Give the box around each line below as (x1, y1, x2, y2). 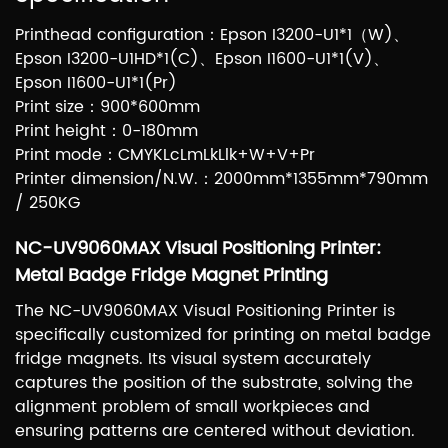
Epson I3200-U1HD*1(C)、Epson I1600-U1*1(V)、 (15, 46, 389, 73)
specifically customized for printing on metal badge (15, 322, 431, 349)
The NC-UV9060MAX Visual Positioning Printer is (15, 298, 395, 325)
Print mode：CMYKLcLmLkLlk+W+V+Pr (15, 142, 315, 169)
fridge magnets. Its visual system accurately (15, 346, 371, 373)
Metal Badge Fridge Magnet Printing (15, 261, 328, 291)
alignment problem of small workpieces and (15, 394, 370, 421)
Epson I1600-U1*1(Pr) (15, 70, 177, 97)
